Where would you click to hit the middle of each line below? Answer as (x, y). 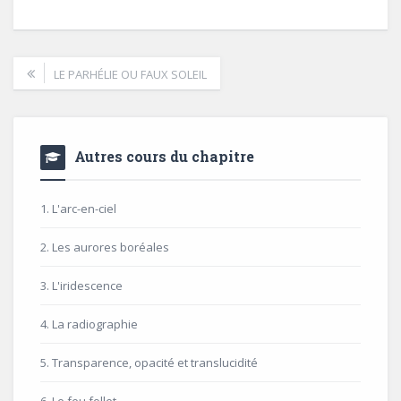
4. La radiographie (89, 324)
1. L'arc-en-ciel (78, 209)
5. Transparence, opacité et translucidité (149, 363)
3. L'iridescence (81, 286)
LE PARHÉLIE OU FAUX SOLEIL (130, 75)
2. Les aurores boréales (105, 247)
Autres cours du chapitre (164, 157)
